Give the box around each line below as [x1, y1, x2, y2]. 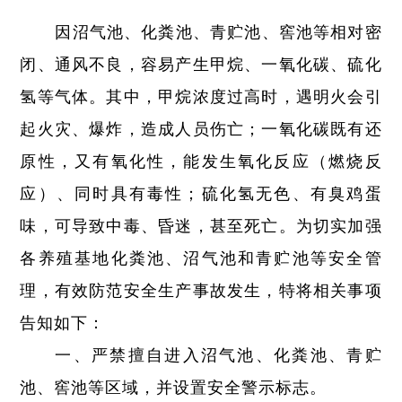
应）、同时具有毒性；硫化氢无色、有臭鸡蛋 [20, 185, 382, 203]
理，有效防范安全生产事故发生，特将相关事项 [20, 282, 382, 300]
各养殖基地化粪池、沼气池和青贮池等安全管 [20, 249, 382, 267]
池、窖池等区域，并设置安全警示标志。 [20, 379, 328, 397]
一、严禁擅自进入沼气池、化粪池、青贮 [55, 346, 382, 364]
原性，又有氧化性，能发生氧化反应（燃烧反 [20, 153, 382, 170]
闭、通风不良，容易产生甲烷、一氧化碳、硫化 [20, 56, 382, 74]
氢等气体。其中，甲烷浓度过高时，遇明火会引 [20, 88, 382, 106]
